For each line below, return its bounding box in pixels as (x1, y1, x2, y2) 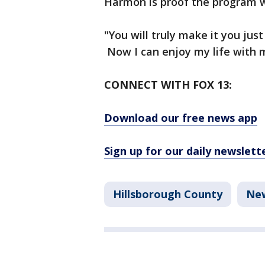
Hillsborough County (113, 187, 222, 202)
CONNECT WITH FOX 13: (104, 77, 232, 92)
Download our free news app (104, 111, 257, 125)
